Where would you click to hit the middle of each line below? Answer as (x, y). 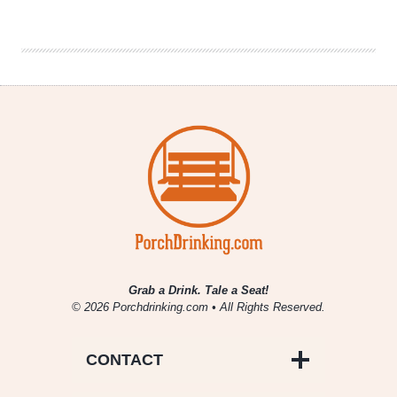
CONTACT (125, 360)
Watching (113, 51)
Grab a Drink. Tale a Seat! (198, 291)
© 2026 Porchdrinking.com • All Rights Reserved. (198, 307)
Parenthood (117, 68)
